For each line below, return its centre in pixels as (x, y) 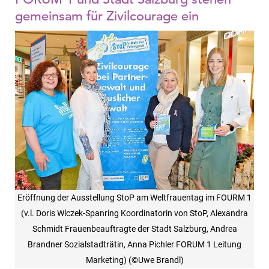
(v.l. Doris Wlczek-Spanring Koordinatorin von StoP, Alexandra (134, 213)
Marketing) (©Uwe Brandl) (134, 260)
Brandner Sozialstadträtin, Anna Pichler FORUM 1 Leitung (134, 245)
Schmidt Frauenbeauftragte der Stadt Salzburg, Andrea (134, 229)
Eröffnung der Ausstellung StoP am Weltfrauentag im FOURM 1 (134, 198)
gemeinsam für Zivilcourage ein (107, 16)
